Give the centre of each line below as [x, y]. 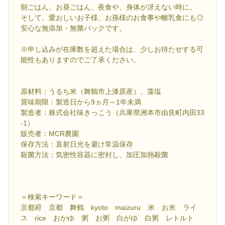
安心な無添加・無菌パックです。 [73, 28]
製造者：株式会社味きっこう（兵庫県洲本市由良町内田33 [113, 113]
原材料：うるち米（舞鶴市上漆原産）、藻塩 [91, 92]
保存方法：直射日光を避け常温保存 [77, 144]
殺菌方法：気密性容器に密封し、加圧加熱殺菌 [94, 155]
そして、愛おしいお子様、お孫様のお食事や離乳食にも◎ [112, 18]
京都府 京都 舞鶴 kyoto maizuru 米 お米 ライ [109, 208]
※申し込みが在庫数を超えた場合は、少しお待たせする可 [112, 49]
